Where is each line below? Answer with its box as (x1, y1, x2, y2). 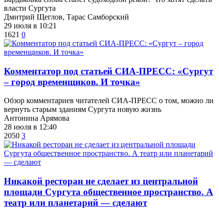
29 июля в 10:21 (4, 21, 57, 30)
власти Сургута (4, 3, 56, 12)
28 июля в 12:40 (4, 123, 57, 131)
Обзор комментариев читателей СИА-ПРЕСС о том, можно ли (4, 96, 214, 105)
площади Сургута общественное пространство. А (4, 186, 213, 197)
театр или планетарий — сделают (4, 197, 147, 208)
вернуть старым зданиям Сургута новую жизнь (4, 105, 161, 114)
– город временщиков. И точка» (4, 76, 140, 87)
